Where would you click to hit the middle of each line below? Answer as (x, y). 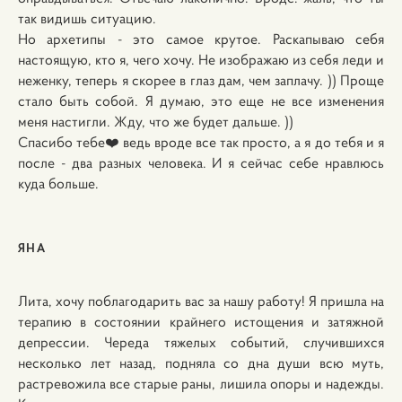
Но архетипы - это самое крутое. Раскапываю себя (201, 39)
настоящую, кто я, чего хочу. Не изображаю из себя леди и (201, 59)
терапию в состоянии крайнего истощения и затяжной (201, 321)
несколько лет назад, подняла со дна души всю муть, (201, 363)
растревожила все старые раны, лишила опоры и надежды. (201, 383)
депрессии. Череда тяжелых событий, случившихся (201, 342)
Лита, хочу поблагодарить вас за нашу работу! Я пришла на (201, 301)
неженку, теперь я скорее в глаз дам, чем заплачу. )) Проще (201, 80)
